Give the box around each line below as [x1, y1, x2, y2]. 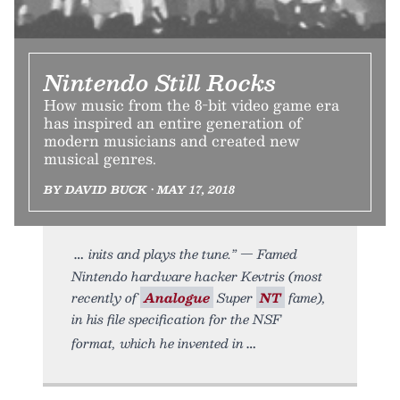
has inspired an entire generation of [44, 110, 302, 135]
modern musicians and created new [44, 128, 300, 153]
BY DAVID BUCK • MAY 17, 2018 [44, 179, 235, 198]
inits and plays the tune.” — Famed [88, 242, 297, 264]
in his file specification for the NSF [71, 307, 281, 329]
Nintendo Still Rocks [44, 63, 276, 100]
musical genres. [44, 146, 156, 171]
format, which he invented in [71, 331, 244, 354]
